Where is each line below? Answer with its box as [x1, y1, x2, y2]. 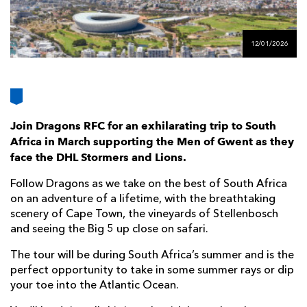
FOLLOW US [106, 18, 165, 29]
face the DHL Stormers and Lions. [10, 151, 186, 164]
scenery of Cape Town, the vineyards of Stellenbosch [10, 209, 278, 221]
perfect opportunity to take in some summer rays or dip [10, 265, 294, 277]
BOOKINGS [230, 29, 285, 40]
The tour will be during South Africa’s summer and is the [10, 250, 294, 262]
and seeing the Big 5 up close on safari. [10, 224, 208, 236]
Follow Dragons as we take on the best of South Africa [10, 179, 287, 191]
